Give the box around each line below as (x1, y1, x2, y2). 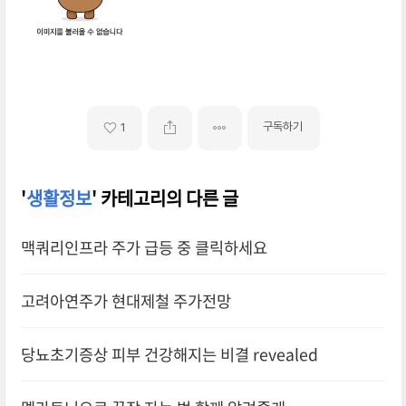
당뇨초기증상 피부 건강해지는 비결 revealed (20, 342, 318, 366)
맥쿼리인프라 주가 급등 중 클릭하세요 (20, 235, 267, 259)
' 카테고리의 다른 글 (91, 184, 238, 211)
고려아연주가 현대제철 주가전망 (20, 288, 231, 313)
